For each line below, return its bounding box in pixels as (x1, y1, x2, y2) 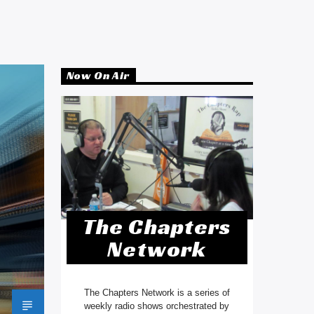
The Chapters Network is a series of (83, 287, 230, 298)
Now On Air (66, 68, 130, 83)
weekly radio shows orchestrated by (84, 300, 230, 311)
